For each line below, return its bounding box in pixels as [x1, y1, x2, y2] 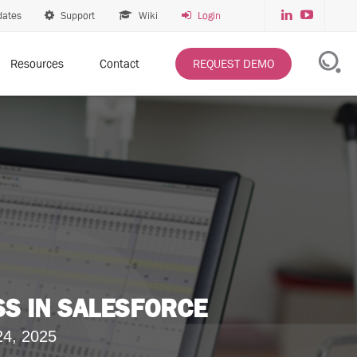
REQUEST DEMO [193, 57, 274, 70]
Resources [10, 57, 64, 70]
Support [58, 10, 95, 22]
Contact [100, 57, 139, 70]
